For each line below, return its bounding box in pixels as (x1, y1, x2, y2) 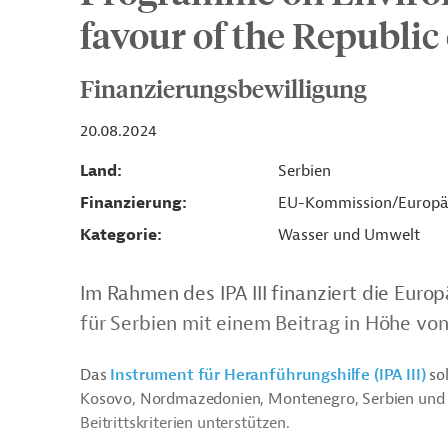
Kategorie (80, 225, 157, 245)
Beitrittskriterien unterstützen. (80, 413, 290, 433)
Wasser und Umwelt (277, 225, 420, 245)
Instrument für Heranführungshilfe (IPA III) (110, 365, 426, 385)
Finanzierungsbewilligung (80, 73, 367, 103)
